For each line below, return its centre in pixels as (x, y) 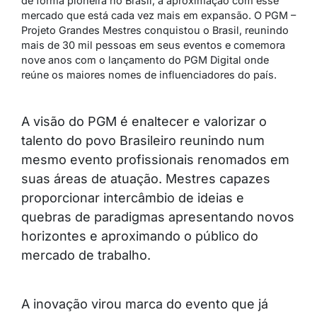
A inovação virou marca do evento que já (145, 304)
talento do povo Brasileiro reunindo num (143, 141)
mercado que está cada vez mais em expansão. (136, 16)
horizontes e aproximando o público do (140, 236)
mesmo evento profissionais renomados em (155, 160)
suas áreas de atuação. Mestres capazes (146, 179)
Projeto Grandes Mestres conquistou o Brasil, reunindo (155, 30)
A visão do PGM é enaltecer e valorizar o (144, 122)
